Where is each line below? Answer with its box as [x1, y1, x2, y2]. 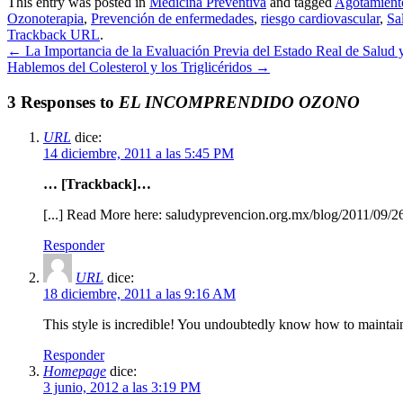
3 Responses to [7, 92, 119, 112]
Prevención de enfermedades [91, 11, 254, 27]
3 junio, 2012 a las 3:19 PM [43, 379, 201, 395]
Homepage [43, 363, 106, 379]
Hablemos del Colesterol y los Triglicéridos [7, 59, 255, 76]
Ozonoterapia [7, 11, 84, 27]
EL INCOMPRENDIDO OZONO [119, 92, 360, 112]
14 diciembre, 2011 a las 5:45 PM [43, 145, 234, 161]
